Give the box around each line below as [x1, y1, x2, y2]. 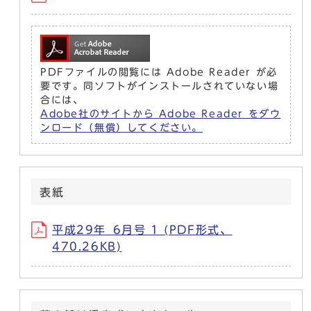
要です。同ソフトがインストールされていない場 [40, 81, 279, 92]
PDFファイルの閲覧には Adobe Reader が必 [40, 67, 278, 78]
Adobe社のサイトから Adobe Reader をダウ [40, 109, 281, 119]
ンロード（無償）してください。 [40, 123, 203, 133]
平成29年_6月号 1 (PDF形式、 [52, 224, 233, 236]
